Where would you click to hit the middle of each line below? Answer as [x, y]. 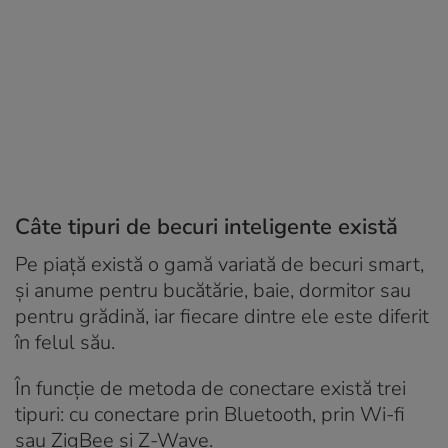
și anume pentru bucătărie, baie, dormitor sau [213, 290]
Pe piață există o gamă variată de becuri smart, [219, 264]
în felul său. [65, 342]
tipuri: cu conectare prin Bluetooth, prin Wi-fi [210, 414]
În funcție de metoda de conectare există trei [210, 388]
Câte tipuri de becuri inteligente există [206, 226]
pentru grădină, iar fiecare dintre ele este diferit [222, 316]
